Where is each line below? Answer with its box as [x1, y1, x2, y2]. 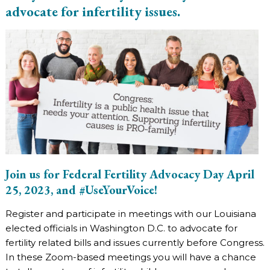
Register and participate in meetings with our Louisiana [5, 208, 256, 220]
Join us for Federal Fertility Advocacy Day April [5, 166, 254, 183]
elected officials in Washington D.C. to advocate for [5, 222, 237, 234]
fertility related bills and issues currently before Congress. [5, 237, 265, 249]
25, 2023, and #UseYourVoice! [5, 182, 157, 198]
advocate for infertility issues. [5, 2, 180, 20]
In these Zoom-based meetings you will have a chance [5, 251, 256, 263]
